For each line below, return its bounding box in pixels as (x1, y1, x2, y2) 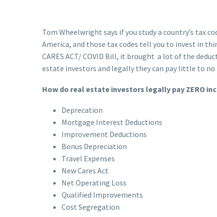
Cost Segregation (62, 201, 120, 212)
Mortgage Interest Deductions (62, 117, 162, 127)
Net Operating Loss (62, 177, 126, 187)
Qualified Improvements (62, 189, 143, 200)
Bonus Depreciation (62, 141, 127, 151)
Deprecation (62, 105, 103, 115)
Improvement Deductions (62, 129, 147, 139)
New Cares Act (62, 165, 108, 175)
